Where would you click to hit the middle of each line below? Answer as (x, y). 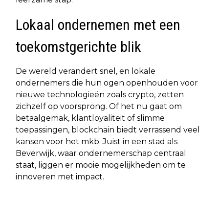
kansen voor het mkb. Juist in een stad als (97, 141)
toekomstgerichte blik (78, 46)
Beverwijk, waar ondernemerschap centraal (101, 153)
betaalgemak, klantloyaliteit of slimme (90, 118)
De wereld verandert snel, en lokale (86, 71)
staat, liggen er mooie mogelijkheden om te (101, 165)
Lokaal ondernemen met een (98, 24)
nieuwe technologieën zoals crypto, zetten (100, 94)
